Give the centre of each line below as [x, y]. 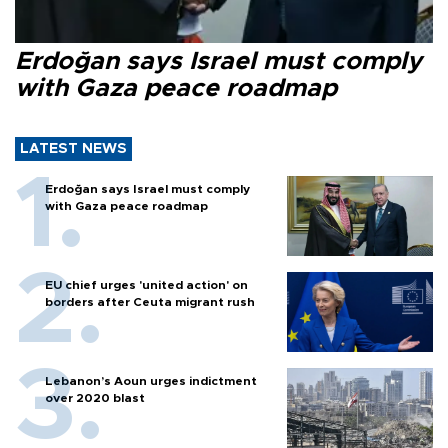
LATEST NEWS [73, 148]
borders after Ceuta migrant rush [150, 301]
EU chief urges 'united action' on [146, 284]
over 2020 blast [95, 397]
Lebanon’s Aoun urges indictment [151, 380]
